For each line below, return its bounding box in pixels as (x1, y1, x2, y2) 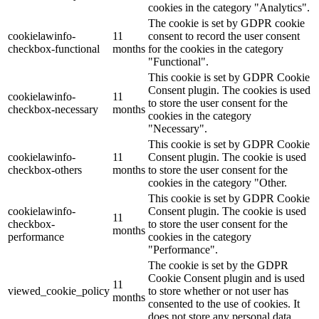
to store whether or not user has (148, 284, 288, 297)
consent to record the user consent (148, 29, 300, 42)
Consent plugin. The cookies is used (148, 83, 310, 96)
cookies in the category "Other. (148, 176, 287, 189)
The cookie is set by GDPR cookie (148, 16, 305, 29)
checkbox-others (8, 163, 82, 176)
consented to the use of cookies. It (148, 297, 300, 310)
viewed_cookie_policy (8, 284, 110, 297)
